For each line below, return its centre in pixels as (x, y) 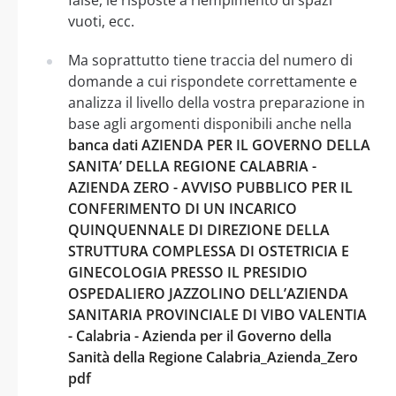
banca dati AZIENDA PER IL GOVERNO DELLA (219, 145)
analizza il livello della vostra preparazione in (217, 102)
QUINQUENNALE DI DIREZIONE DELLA (199, 229)
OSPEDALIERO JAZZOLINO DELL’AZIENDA (208, 293)
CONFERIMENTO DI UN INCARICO (183, 208)
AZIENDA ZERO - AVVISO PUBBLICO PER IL (210, 187)
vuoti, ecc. (101, 21)
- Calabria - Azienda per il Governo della (200, 335)
